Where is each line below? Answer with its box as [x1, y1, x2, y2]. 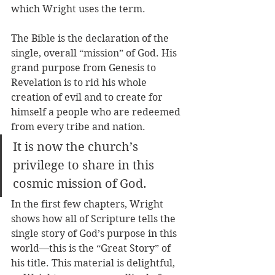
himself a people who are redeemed [11, 106, 183, 118]
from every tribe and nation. [11, 121, 148, 133]
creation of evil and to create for [11, 91, 165, 103]
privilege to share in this [13, 158, 157, 172]
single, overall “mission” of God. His [11, 47, 179, 59]
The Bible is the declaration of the [11, 33, 171, 44]
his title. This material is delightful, [11, 257, 177, 269]
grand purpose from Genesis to [11, 62, 158, 74]
